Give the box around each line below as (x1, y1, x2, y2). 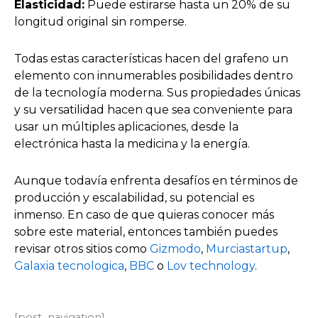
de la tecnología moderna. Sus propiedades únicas (14, 85, 300, 99)
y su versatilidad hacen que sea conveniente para (14, 102, 292, 116)
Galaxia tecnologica (14, 258, 124, 273)
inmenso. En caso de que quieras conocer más (14, 207, 274, 221)
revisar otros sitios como (14, 241, 150, 256)
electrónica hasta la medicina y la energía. (14, 136, 250, 150)
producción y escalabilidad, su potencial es (14, 190, 254, 204)
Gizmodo (150, 241, 201, 256)
